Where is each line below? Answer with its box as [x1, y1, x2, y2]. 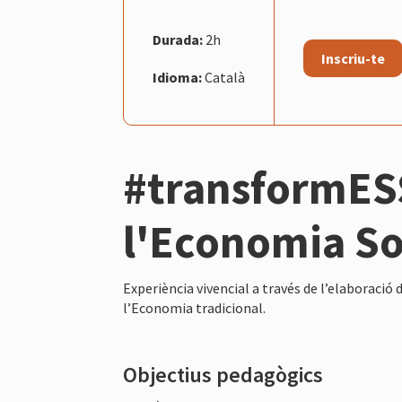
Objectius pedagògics [123, 360, 323, 389]
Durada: [153, 30, 205, 48]
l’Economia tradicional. [123, 298, 266, 317]
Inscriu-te [321, 48, 385, 67]
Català [205, 67, 245, 86]
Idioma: [153, 67, 205, 86]
